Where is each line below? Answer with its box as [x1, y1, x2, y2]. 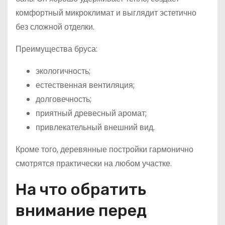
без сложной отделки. [16, 21, 94, 33]
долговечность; [36, 93, 91, 105]
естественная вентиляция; [36, 79, 135, 91]
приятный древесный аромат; [36, 107, 147, 119]
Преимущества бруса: [16, 43, 97, 55]
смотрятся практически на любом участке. [16, 157, 172, 169]
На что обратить [16, 179, 146, 199]
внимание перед [16, 200, 147, 220]
